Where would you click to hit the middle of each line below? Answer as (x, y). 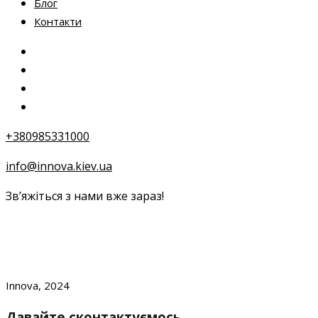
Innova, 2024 (38, 286)
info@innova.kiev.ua (59, 166)
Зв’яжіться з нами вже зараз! (85, 196)
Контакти (58, 22)
